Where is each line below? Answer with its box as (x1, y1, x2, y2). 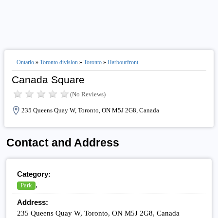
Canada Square (11, 74, 85, 85)
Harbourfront (107, 59, 138, 66)
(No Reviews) (70, 91, 106, 98)
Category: (17, 169, 51, 178)
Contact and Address (6, 137, 120, 149)
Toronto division (39, 59, 78, 66)
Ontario (16, 59, 34, 66)
